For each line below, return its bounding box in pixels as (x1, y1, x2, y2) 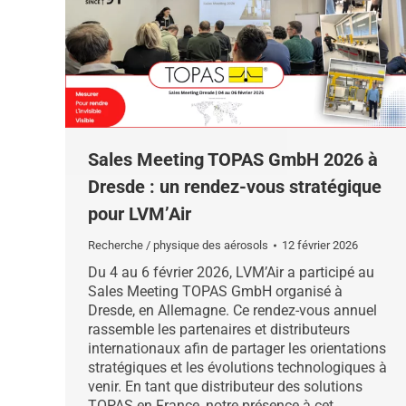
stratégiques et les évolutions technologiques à (88, 359, 387, 376)
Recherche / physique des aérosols (88, 238, 268, 252)
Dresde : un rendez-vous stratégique (88, 176, 382, 198)
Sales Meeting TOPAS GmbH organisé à (88, 283, 343, 300)
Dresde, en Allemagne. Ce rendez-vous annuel (88, 302, 377, 319)
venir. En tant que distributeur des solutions (88, 378, 362, 395)
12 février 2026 (282, 238, 358, 252)
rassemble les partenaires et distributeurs (88, 321, 350, 338)
